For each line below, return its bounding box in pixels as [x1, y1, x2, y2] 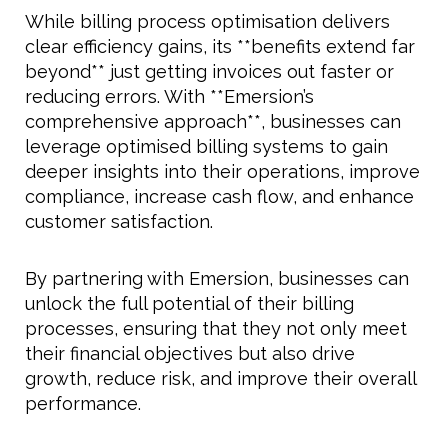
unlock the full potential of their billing [25, 293, 354, 315]
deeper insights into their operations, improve [25, 161, 420, 183]
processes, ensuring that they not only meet [25, 318, 407, 340]
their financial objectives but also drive [25, 343, 355, 365]
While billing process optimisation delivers [25, 11, 390, 33]
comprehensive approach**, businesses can [25, 111, 401, 133]
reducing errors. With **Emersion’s [25, 86, 314, 108]
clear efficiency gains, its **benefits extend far [25, 36, 415, 58]
